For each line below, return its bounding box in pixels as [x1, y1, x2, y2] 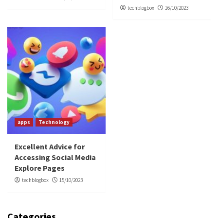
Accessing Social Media [15, 152, 96, 162]
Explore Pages [15, 163, 65, 173]
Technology [38, 118, 70, 126]
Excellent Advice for [15, 141, 85, 151]
